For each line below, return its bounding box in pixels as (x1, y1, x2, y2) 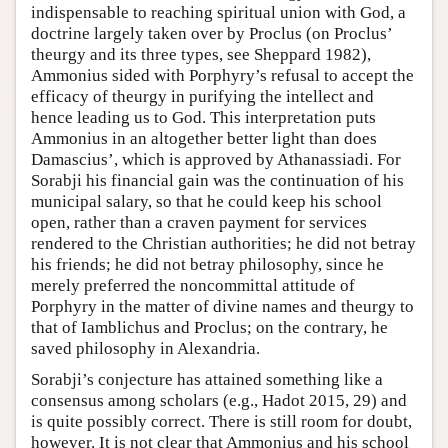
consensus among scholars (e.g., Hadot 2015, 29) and (31, 391, 407, 411)
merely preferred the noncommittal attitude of (31, 276, 355, 296)
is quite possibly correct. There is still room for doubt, (31, 412, 412, 432)
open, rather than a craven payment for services (31, 213, 367, 233)
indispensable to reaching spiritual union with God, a (31, 3, 406, 23)
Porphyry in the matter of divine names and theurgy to (31, 297, 414, 317)
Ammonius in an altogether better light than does (31, 129, 377, 149)
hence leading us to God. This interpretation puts (31, 108, 376, 128)
